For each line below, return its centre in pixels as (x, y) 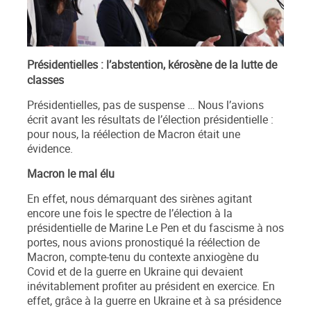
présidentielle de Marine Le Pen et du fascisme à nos (155, 228)
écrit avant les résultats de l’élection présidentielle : (150, 120)
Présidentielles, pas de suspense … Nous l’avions (145, 106)
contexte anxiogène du (204, 258)
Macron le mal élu (71, 174)
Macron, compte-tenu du (86, 258)
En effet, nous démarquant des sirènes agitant (140, 199)
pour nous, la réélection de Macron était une (134, 135)
